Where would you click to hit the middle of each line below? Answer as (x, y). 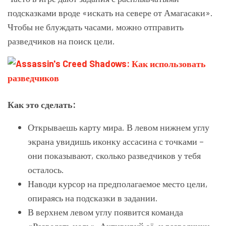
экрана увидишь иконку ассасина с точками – (116, 141)
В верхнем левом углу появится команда (105, 212)
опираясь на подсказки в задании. (93, 197)
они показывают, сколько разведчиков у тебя (114, 155)
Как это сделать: (42, 104)
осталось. (46, 169)
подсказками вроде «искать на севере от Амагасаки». (110, 12)
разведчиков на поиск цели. (61, 41)
